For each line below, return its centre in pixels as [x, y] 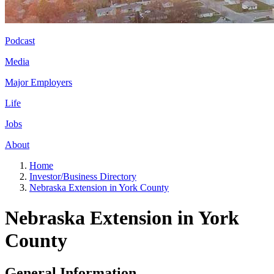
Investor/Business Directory [83, 177]
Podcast [20, 41]
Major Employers [39, 83]
